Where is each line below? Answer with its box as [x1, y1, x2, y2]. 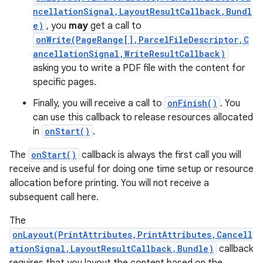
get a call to [88, 20, 141, 32]
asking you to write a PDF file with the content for [33, 62, 245, 74]
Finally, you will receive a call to [33, 97, 164, 109]
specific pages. [33, 76, 96, 88]
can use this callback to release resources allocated [33, 112, 253, 123]
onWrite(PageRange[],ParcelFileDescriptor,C [36, 34, 249, 45]
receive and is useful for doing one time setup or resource [9, 163, 254, 175]
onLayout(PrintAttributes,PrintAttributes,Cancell [12, 229, 252, 240]
